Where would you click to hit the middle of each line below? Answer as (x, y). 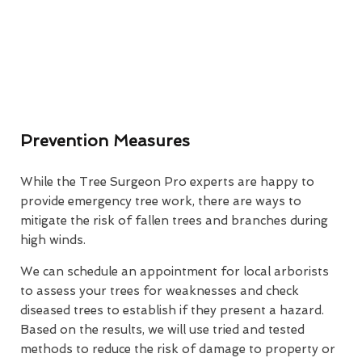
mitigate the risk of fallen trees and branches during (174, 220)
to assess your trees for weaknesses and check (160, 290)
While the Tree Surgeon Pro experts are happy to (167, 181)
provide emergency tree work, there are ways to (161, 201)
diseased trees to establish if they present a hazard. (172, 310)
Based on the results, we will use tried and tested (162, 329)
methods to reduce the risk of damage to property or (178, 349)
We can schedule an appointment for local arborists (175, 271)
